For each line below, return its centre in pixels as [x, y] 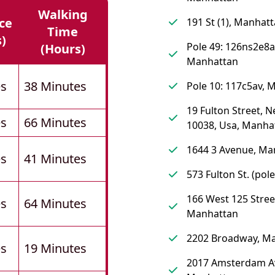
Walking [63, 15]
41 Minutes [55, 159]
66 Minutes [55, 123]
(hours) [63, 49]
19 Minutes [55, 249]
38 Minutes [55, 87]
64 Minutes [55, 204]
